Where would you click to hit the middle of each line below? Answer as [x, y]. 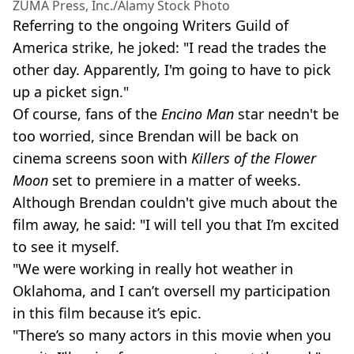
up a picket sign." [71, 91]
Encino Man [198, 113]
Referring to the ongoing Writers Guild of [151, 25]
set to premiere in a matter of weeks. [175, 180]
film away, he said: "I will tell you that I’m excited [176, 224]
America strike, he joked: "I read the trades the [169, 47]
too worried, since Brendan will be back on [156, 136]
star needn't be [286, 113]
